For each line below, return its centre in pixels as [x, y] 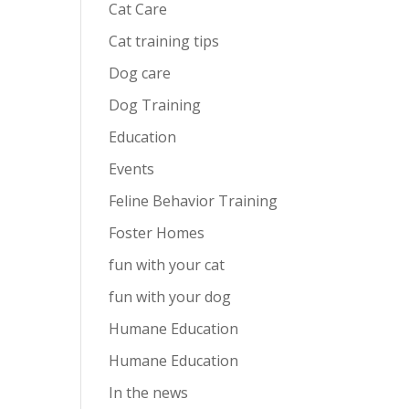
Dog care [140, 73]
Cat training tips [164, 41]
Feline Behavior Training [194, 201]
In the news [149, 393]
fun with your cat [167, 265]
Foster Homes [157, 233]
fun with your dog [170, 297]
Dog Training [155, 105]
